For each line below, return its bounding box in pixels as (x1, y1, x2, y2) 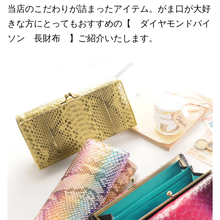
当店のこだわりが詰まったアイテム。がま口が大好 (7, 3, 211, 14)
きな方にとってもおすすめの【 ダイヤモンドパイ (7, 18, 211, 28)
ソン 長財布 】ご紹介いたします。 (7, 33, 158, 43)
